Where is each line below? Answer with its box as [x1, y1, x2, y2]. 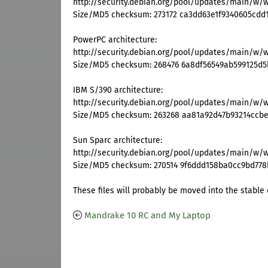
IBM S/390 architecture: [73, 85, 163, 96]
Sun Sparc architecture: [73, 135, 162, 146]
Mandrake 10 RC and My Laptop [84, 210, 211, 221]
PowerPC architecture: [73, 35, 157, 45]
